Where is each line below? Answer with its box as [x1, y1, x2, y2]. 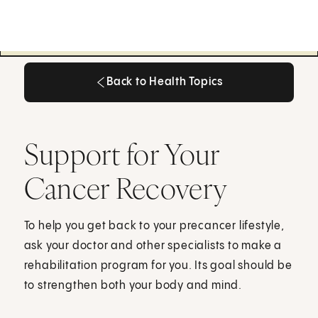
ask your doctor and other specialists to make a [23, 239, 283, 252]
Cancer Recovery [23, 169, 228, 207]
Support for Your [23, 135, 220, 172]
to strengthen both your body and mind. [23, 279, 243, 292]
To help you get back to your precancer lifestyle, [23, 219, 285, 232]
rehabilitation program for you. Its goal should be [23, 259, 292, 272]
